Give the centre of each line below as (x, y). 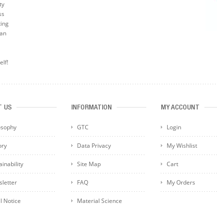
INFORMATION (91, 108)
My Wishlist (182, 145)
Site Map (89, 164)
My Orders (181, 182)
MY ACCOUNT (180, 108)
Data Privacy (94, 145)
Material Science (99, 201)
